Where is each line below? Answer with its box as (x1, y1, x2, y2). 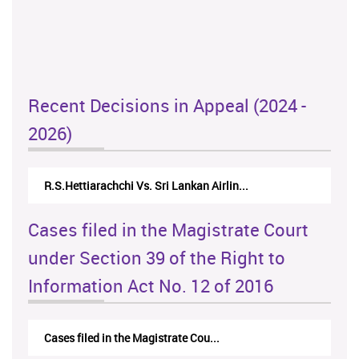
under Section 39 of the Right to (28, 246, 285, 270)
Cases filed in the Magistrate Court (28, 218, 309, 242)
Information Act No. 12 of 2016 (28, 274, 273, 298)
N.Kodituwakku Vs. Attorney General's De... (44, 178, 259, 194)
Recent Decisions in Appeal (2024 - (28, 94, 306, 118)
